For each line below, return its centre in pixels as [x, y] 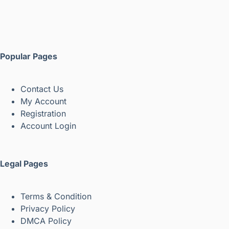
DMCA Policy [47, 221]
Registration [43, 113]
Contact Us [42, 89]
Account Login [48, 125]
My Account [43, 101]
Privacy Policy [48, 208]
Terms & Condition [56, 196]
